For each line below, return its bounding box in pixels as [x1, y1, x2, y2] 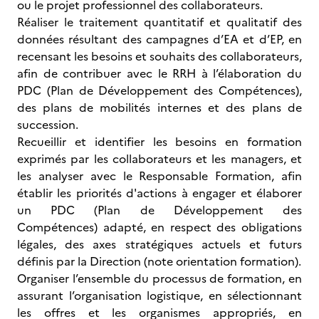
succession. [17, 116, 78, 133]
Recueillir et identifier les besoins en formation [17, 133, 302, 150]
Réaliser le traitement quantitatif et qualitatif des [17, 14, 302, 31]
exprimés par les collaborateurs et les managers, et [17, 150, 302, 167]
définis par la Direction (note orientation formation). [17, 253, 301, 270]
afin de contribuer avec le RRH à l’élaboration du [17, 65, 302, 82]
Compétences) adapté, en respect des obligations [17, 219, 302, 236]
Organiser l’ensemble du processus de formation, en [17, 270, 302, 287]
